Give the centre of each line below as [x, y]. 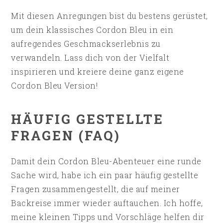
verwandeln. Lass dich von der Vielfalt [90, 58]
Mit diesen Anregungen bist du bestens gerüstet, [110, 16]
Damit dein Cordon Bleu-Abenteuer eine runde [106, 161]
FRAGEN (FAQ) [66, 136]
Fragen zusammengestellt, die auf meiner [96, 189]
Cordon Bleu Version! [55, 86]
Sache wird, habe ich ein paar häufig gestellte [105, 175]
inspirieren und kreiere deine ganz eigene [98, 72]
